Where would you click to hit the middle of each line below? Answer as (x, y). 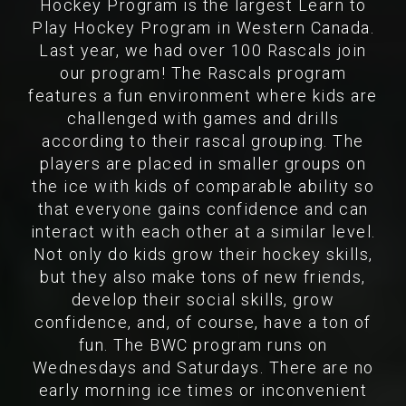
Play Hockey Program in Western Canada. (203, 28)
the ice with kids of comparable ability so (203, 186)
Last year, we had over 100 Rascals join (203, 50)
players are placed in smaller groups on (203, 164)
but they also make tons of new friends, (203, 277)
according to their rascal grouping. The (203, 141)
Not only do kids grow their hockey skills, (203, 254)
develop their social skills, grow (203, 300)
